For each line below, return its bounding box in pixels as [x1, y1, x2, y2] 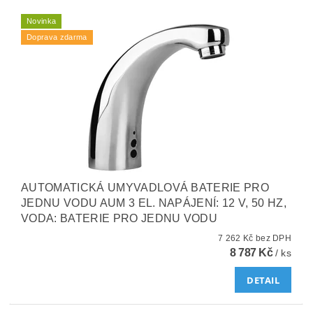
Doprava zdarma [27, 33, 87, 41]
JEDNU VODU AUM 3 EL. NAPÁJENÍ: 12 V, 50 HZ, [21, 197, 286, 209]
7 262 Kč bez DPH [255, 233, 292, 243]
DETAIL [247, 273, 280, 286]
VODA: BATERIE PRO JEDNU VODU [21, 212, 218, 224]
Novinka [27, 17, 57, 25]
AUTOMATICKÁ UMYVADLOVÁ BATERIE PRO [21, 182, 270, 194]
